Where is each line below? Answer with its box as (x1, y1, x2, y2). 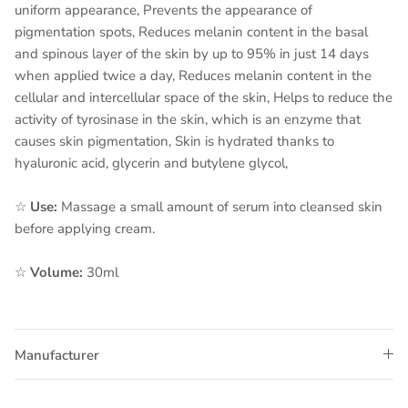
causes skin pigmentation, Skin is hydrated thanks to (15, 131, 334, 150)
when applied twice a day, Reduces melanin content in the (15, 66, 372, 85)
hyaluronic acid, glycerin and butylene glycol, (15, 153, 288, 172)
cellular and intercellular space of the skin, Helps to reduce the (15, 87, 393, 107)
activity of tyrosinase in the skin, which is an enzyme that (15, 109, 361, 128)
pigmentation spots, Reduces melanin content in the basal (15, 22, 368, 41)
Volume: (30, 262, 83, 281)
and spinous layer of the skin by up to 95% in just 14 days (15, 44, 369, 63)
